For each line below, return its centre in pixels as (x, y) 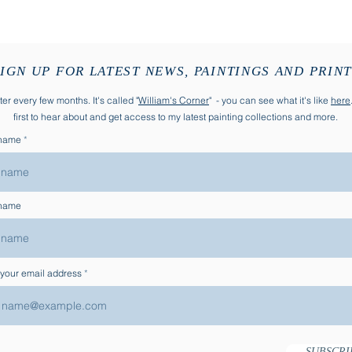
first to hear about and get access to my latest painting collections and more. (175, 117)
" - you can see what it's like (270, 101)
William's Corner (174, 101)
